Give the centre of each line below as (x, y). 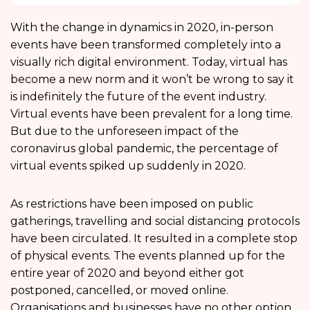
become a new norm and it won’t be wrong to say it (152, 79)
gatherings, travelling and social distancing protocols (155, 221)
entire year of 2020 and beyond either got (127, 273)
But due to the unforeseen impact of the (125, 131)
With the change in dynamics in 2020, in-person (142, 27)
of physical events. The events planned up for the (148, 255)
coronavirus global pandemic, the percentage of (144, 148)
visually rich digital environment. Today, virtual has (149, 62)
